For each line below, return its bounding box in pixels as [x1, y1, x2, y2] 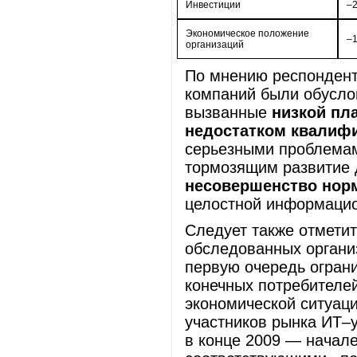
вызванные [185, 104, 272, 121]
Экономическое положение [186, 28, 309, 39]
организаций [186, 39, 244, 50]
